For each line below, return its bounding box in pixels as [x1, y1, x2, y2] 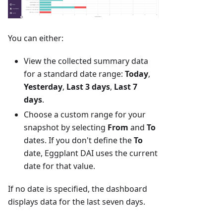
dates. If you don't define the [24, 134, 134, 146]
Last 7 [114, 81, 137, 92]
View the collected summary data [24, 55, 148, 66]
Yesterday [24, 81, 62, 92]
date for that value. [24, 160, 95, 171]
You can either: [8, 32, 63, 44]
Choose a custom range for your [24, 109, 146, 120]
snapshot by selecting [24, 121, 108, 133]
